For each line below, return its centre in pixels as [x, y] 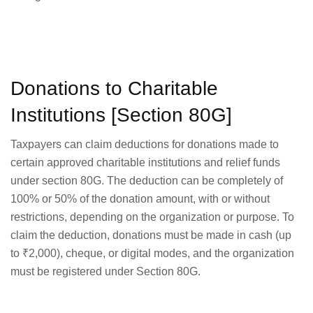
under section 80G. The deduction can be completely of [147, 180]
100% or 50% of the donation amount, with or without [140, 198]
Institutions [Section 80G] [121, 115]
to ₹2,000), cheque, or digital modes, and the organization [152, 253]
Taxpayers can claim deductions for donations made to [145, 144]
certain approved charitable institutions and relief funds [145, 162]
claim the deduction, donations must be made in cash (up [151, 235]
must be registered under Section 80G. [105, 271]
